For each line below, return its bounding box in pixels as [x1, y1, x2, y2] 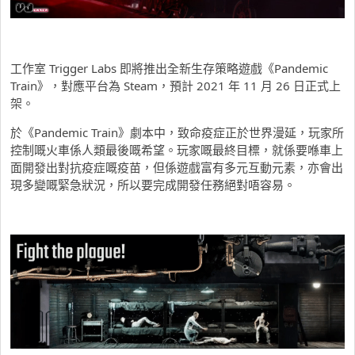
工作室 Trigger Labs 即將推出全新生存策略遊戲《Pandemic [10, 59, 328, 76]
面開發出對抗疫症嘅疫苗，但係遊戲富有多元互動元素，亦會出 [10, 158, 343, 175]
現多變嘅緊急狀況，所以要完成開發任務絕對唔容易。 [10, 176, 296, 193]
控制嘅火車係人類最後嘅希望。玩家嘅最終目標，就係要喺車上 [10, 141, 343, 158]
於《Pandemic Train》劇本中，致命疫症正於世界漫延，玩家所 [10, 124, 344, 140]
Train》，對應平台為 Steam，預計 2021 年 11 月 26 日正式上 [10, 77, 341, 94]
